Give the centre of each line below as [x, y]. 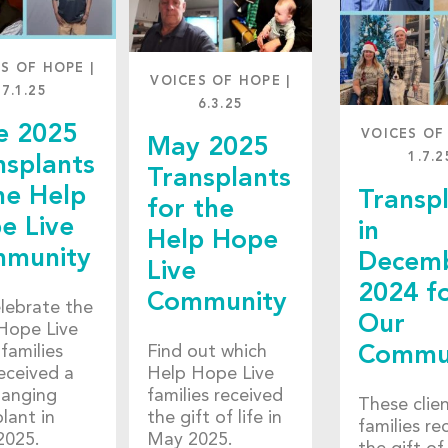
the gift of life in [214, 417]
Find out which [206, 351]
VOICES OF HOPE [215, 82]
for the [190, 210]
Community [216, 303]
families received [214, 395]
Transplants [218, 179]
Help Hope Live [210, 373]
